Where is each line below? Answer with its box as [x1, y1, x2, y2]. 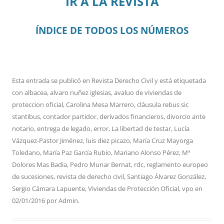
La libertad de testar [111, 124, 171, 133]
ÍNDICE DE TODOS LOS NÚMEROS [35, 24, 188, 37]
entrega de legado [37, 124, 90, 133]
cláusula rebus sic [137, 100, 188, 109]
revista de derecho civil [56, 172, 124, 181]
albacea [24, 88, 47, 97]
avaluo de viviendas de [114, 88, 181, 97]
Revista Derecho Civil [91, 76, 153, 85]
